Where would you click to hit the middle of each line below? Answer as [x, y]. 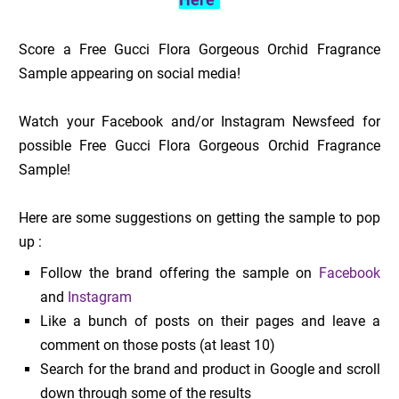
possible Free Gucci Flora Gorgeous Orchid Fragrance [199, 146]
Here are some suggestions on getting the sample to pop [199, 218]
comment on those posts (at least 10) [158, 346]
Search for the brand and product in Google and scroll [210, 370]
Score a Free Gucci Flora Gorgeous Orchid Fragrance [199, 50]
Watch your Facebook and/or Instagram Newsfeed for [199, 122]
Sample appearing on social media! [130, 74]
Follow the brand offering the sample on [179, 273]
